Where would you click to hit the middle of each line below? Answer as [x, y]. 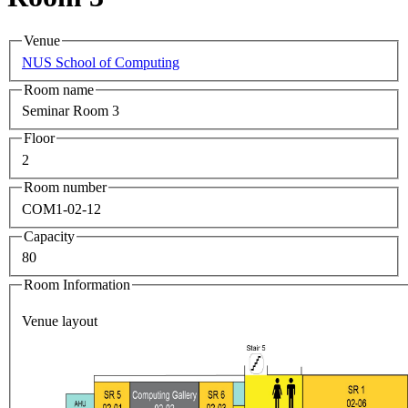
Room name [59, 89]
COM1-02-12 [61, 209]
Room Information [77, 285]
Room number [65, 187]
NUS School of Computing [101, 62]
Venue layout [60, 321]
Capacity [49, 236]
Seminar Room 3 [71, 111]
